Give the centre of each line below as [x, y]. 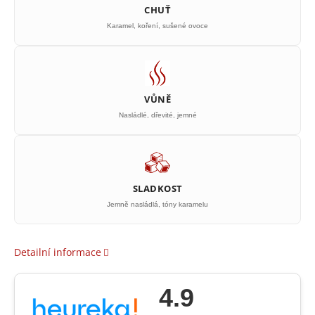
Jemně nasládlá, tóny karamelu [157, 204]
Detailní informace [58, 252]
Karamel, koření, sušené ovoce [157, 26]
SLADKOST [157, 188]
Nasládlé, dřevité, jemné [157, 115]
